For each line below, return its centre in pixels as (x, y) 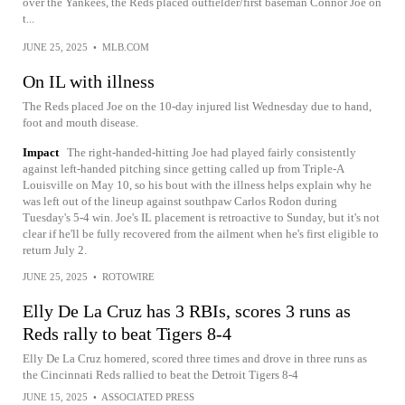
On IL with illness (89, 81)
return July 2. (55, 250)
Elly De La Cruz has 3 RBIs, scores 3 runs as (187, 311)
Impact (41, 152)
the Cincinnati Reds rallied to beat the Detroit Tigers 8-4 (160, 375)
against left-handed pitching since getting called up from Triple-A (183, 169)
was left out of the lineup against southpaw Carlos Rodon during (180, 201)
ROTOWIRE (128, 277)
